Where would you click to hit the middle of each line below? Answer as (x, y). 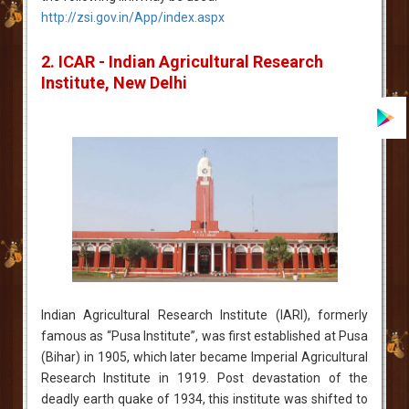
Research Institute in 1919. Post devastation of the (204, 378)
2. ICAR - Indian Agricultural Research (182, 61)
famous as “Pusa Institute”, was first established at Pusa (204, 336)
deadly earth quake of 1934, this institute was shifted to (204, 399)
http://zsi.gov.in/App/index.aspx (132, 17)
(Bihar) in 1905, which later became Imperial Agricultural (204, 357)
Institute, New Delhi (114, 82)
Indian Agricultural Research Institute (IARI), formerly (204, 315)
